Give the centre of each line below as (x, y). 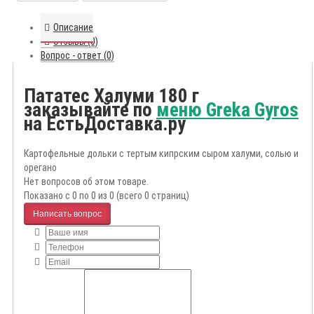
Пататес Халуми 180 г (111, 96)
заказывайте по (90, 110)
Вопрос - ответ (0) (77, 56)
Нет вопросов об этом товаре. (86, 182)
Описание (73, 28)
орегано (40, 168)
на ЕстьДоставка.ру (105, 124)
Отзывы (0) (76, 42)
